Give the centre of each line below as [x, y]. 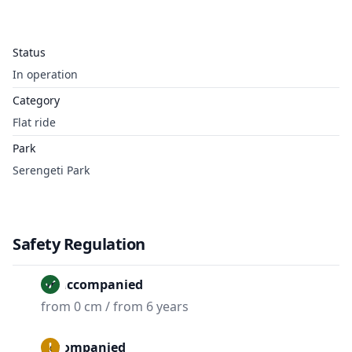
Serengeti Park [51, 170]
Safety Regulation [79, 244]
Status [29, 52]
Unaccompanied [92, 284]
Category [36, 100]
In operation [45, 74]
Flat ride [34, 122]
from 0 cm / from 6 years [115, 306]
